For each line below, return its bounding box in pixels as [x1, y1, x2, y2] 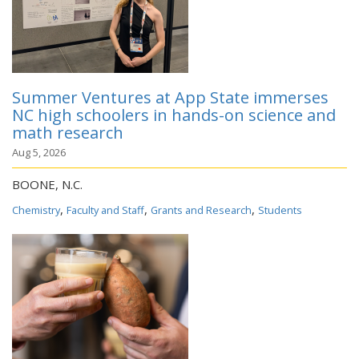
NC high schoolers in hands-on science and [12, 104, 336, 126]
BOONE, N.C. [12, 176, 83, 192]
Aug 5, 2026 [12, 145, 66, 159]
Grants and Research [151, 203, 252, 217]
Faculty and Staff [67, 203, 144, 217]
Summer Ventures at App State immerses [12, 87, 329, 108]
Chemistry [12, 203, 60, 217]
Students [258, 203, 302, 217]
